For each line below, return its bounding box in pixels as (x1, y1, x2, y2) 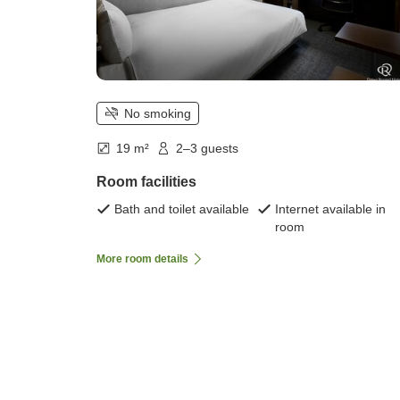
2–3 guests (176, 140, 238, 155)
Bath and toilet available (114, 201, 249, 216)
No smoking (124, 105, 191, 121)
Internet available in (275, 201, 386, 216)
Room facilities (96, 173, 196, 189)
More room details (96, 252, 188, 265)
